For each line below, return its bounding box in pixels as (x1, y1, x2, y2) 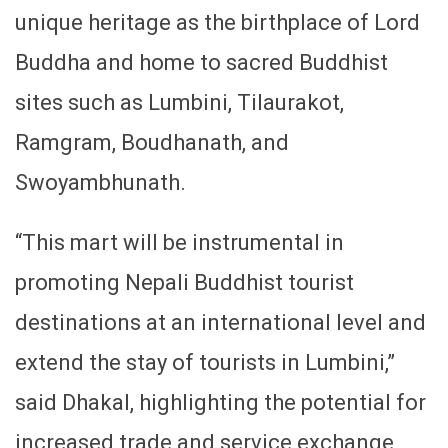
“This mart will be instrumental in (15, 229, 344, 255)
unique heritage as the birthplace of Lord (15, 9, 420, 35)
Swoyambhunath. (15, 169, 186, 195)
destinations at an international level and (15, 309, 426, 335)
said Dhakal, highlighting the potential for (15, 389, 426, 415)
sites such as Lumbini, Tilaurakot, (15, 89, 344, 115)
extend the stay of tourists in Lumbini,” (15, 349, 395, 375)
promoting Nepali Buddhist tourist (15, 269, 354, 295)
